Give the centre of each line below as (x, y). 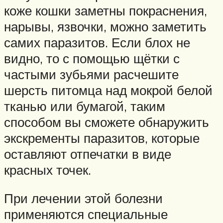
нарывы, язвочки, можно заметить (105, 26)
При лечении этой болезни (83, 198)
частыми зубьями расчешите (91, 74)
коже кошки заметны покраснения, (106, 10)
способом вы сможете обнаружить (107, 122)
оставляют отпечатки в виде (88, 154)
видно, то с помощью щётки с (92, 58)
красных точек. (48, 169)
